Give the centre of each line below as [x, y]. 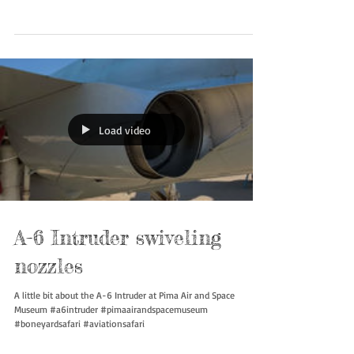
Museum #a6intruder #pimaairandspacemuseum [111, 341]
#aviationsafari [45, 25]
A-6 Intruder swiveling [118, 269]
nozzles [49, 298]
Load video [125, 161]
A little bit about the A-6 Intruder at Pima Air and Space [124, 327]
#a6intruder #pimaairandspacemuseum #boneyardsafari [128, 11]
